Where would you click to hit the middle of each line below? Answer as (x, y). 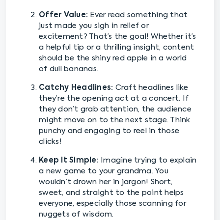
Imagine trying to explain (148, 161)
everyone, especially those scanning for (112, 204)
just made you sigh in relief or (94, 26)
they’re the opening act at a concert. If (114, 99)
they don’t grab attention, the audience (115, 110)
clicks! (50, 142)
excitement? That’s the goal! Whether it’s (118, 37)
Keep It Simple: (69, 161)
